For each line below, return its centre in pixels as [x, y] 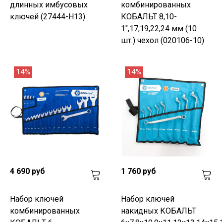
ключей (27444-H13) [48, 16]
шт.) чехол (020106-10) [163, 40]
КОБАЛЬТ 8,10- [149, 16]
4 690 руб [28, 171]
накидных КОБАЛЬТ [159, 211]
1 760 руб [139, 171]
